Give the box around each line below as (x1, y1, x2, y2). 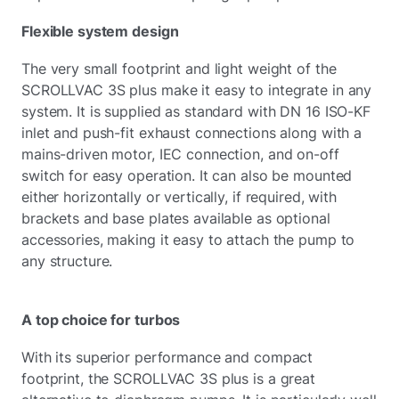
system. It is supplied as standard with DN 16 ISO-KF (21, 102, 370, 120)
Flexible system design (21, 22, 179, 40)
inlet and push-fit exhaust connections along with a (21, 124, 362, 142)
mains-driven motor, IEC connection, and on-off (21, 145, 339, 163)
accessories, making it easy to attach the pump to (21, 231, 355, 248)
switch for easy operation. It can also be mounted (21, 167, 353, 184)
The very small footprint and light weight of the (21, 60, 337, 77)
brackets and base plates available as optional (21, 209, 330, 227)
